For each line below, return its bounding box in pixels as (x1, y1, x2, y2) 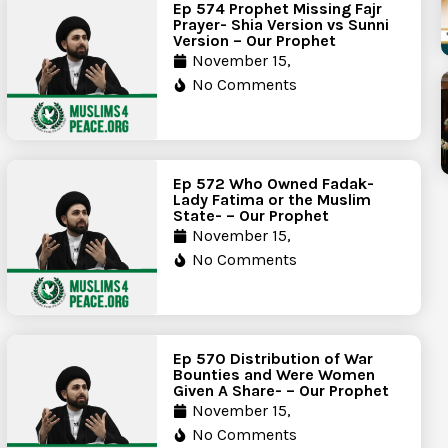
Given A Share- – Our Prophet (173, 380, 390, 400)
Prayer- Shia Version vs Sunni (173, 15, 390, 35)
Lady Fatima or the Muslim (173, 190, 372, 210)
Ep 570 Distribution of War (173, 348, 374, 368)
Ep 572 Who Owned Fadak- (173, 174, 375, 194)
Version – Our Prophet (173, 31, 337, 51)
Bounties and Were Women (173, 364, 376, 384)
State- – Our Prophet (173, 206, 330, 226)
